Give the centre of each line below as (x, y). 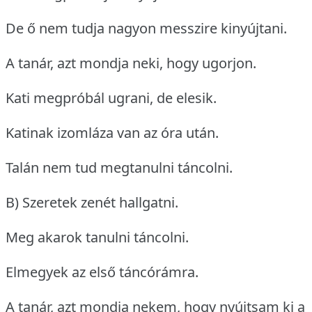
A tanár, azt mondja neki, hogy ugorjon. (131, 63)
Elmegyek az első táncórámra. (102, 272)
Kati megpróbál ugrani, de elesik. (111, 98)
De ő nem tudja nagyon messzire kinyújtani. (146, 29)
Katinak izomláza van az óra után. (112, 133)
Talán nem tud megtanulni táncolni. (119, 168)
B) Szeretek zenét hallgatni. (92, 203)
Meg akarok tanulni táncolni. (97, 237)
